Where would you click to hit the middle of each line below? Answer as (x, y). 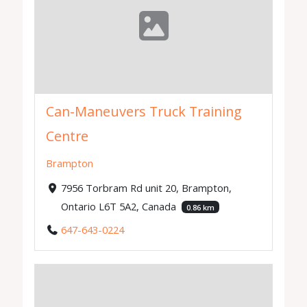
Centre (67, 136)
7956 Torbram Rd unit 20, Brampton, (146, 187)
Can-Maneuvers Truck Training (144, 111)
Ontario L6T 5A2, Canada (120, 206)
